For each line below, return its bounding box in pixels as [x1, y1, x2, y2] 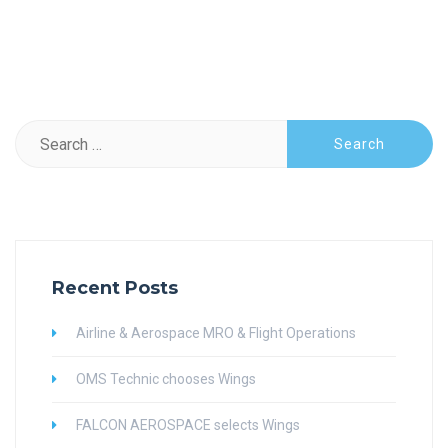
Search [15, 122, 63, 142]
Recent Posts [52, 277, 178, 300]
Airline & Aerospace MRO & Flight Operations [76, 325, 356, 342]
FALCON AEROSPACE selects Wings [76, 417, 300, 434]
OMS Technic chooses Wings [76, 371, 256, 388]
